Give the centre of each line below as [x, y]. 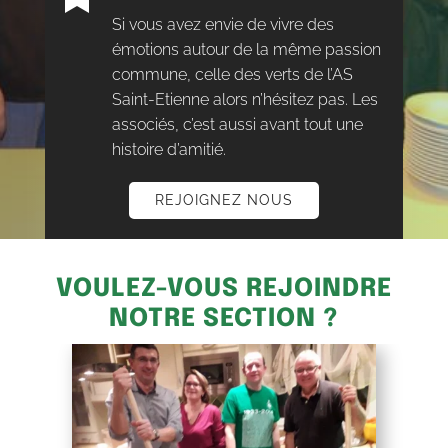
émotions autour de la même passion [246, 49]
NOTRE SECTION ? [224, 318]
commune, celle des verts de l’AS [232, 74]
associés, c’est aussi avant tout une [237, 124]
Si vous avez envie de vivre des [222, 24]
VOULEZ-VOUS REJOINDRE [223, 288]
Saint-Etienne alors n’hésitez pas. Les [244, 99]
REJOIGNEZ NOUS [223, 199]
